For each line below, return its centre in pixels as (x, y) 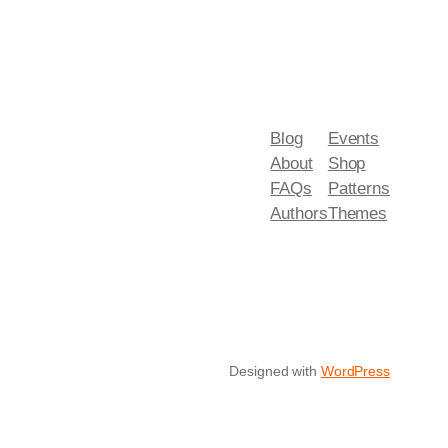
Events (353, 138)
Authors (299, 213)
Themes (357, 213)
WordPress (355, 370)
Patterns (358, 188)
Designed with (275, 370)
